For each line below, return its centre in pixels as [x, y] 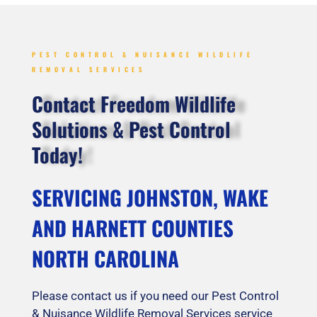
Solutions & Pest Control [131, 129]
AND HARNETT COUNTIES [133, 228]
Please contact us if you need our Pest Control [155, 296]
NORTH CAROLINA [105, 258]
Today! [57, 155]
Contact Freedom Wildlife [134, 104]
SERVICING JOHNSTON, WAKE [150, 197]
